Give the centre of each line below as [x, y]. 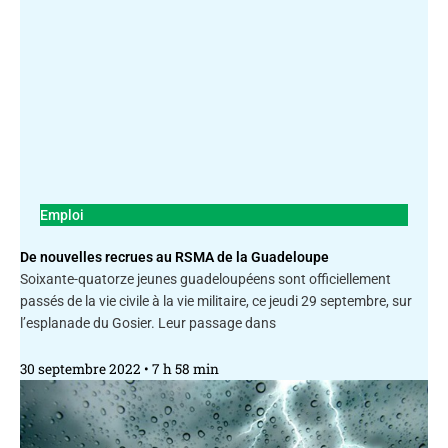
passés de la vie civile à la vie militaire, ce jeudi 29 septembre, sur [216, 301]
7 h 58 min [184, 368]
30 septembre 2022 [82, 368]
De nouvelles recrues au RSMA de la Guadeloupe [174, 257]
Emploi [62, 215]
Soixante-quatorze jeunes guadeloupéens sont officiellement [205, 279]
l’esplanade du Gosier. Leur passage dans [148, 323]
